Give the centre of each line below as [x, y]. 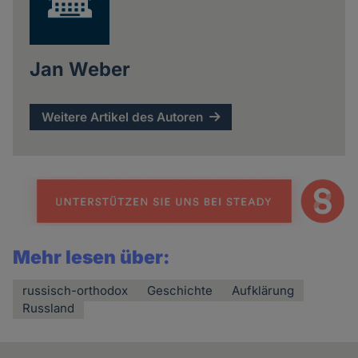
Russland [49, 308]
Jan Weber [80, 69]
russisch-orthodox [76, 290]
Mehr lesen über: [92, 257]
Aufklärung [263, 290]
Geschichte [180, 290]
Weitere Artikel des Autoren [123, 117]
